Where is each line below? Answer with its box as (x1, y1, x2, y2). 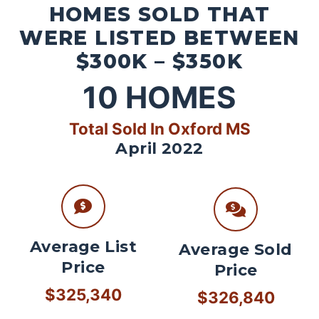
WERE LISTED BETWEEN (19, 25, 300, 50)
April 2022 (115, 138, 204, 158)
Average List (29, 237, 137, 257)
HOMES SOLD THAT (48, 1, 271, 26)
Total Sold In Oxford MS (68, 118, 251, 138)
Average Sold (179, 240, 293, 260)
